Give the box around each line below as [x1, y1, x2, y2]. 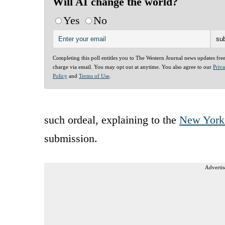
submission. [44, 132, 97, 145]
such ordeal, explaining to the [44, 113, 179, 126]
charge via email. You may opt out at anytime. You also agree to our [53, 63, 213, 70]
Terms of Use [79, 72, 109, 79]
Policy [53, 72, 67, 79]
